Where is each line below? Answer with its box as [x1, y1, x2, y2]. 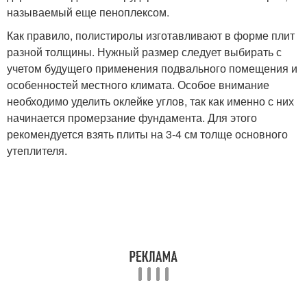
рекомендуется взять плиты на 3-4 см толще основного [7, 125, 288, 142]
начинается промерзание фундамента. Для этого [7, 109, 257, 125]
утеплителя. [7, 142, 67, 158]
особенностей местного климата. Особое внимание [7, 76, 269, 93]
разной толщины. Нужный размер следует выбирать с [7, 43, 282, 60]
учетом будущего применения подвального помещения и [7, 60, 297, 76]
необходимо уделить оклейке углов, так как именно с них [7, 93, 294, 109]
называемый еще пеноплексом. [7, 3, 169, 20]
